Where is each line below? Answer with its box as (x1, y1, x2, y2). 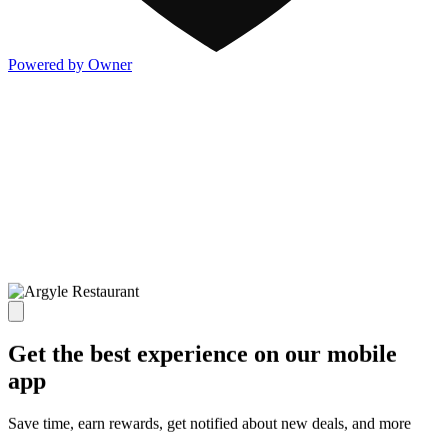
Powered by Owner (8, 55, 132, 73)
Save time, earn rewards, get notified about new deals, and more (8, 415, 411, 433)
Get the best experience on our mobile (8, 341, 397, 368)
